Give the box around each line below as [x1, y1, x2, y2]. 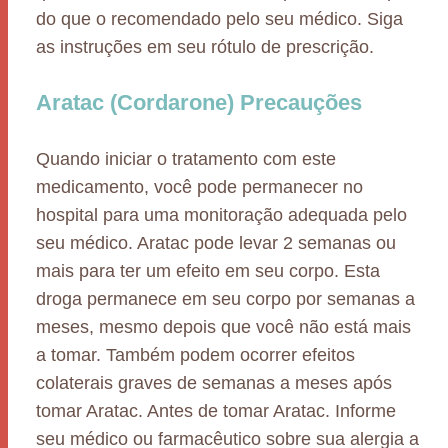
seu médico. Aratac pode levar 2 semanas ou [36, 233, 396, 253]
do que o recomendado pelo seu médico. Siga [36, 9, 403, 29]
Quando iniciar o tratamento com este [36, 149, 336, 169]
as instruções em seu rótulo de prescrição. [36, 37, 374, 57]
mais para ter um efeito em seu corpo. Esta [36, 261, 380, 281]
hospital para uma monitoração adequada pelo [36, 205, 407, 225]
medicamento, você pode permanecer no [36, 177, 363, 197]
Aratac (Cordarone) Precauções [36, 90, 362, 115]
